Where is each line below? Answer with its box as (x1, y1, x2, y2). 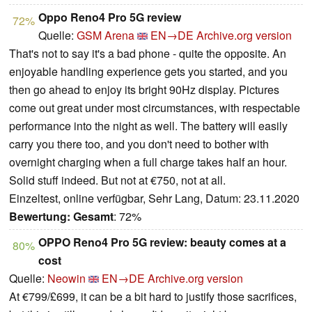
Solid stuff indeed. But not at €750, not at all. (9, 172, 226, 189)
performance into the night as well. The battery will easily (9, 118, 288, 134)
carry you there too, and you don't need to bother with (9, 136, 269, 153)
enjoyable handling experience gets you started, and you (9, 63, 288, 80)
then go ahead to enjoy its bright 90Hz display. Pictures (9, 81, 279, 98)
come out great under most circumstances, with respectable (9, 100, 300, 116)
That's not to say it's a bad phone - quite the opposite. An (9, 45, 286, 62)
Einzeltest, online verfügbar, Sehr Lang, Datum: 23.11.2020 (9, 190, 299, 207)
